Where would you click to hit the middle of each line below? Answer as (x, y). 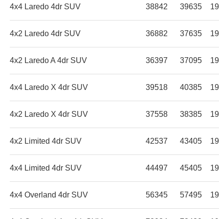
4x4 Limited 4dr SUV (46, 168)
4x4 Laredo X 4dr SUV (49, 87)
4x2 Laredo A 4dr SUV (48, 60)
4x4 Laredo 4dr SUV (45, 6)
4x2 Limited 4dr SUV (46, 141)
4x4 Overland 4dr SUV (49, 195)
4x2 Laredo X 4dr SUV (49, 114)
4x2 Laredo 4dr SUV (45, 33)
